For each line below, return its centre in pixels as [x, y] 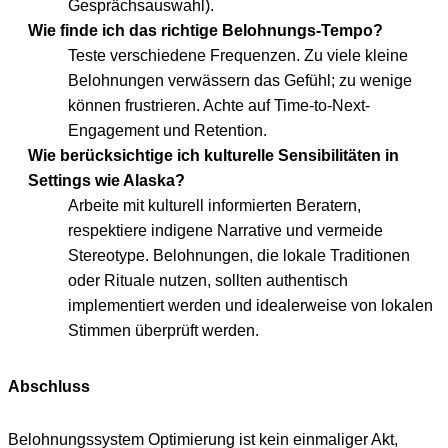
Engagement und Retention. [167, 131]
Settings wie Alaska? [106, 181]
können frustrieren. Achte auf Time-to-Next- [219, 106]
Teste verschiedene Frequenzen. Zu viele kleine [238, 56]
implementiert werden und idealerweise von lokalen [250, 306]
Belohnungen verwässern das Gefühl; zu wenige [240, 81]
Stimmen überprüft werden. [163, 331]
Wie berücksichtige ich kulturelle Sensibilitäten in [213, 156]
